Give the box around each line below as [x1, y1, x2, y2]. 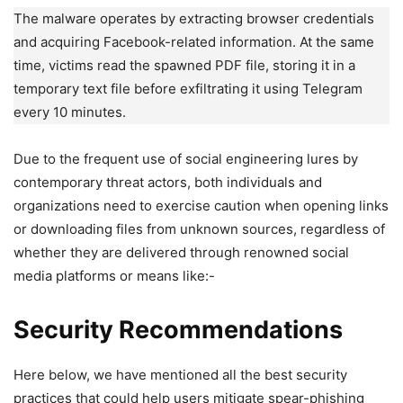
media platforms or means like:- [13, 266, 215, 284]
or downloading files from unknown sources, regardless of [13, 219, 385, 237]
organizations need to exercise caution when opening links [13, 196, 389, 214]
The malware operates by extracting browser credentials [13, 9, 374, 27]
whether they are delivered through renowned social [13, 243, 349, 261]
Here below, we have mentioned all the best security [13, 365, 347, 383]
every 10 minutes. [13, 103, 126, 121]
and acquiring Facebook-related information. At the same [13, 32, 374, 50]
